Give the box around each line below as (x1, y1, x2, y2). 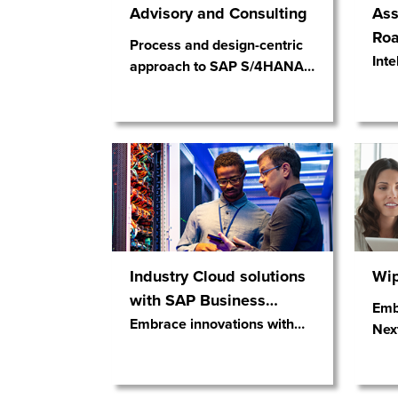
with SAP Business (130, 288, 266, 312)
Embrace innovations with (130, 313, 294, 334)
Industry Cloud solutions (130, 264, 306, 288)
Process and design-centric (130, 34, 303, 55)
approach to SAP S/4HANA (130, 55, 304, 76)
